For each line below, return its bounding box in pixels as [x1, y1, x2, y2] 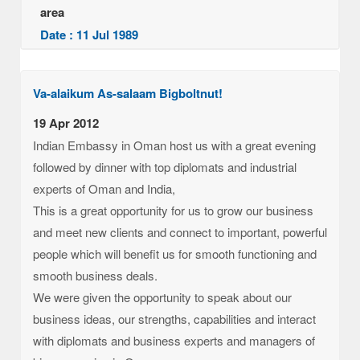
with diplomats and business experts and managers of [33, 332, 315, 349]
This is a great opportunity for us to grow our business [33, 202, 313, 219]
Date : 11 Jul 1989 [40, 26, 138, 43]
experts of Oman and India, [33, 180, 175, 197]
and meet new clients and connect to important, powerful [33, 223, 327, 240]
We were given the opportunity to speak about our [33, 288, 292, 305]
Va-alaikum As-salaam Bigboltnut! [33, 84, 223, 102]
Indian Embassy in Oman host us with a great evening [33, 137, 316, 153]
